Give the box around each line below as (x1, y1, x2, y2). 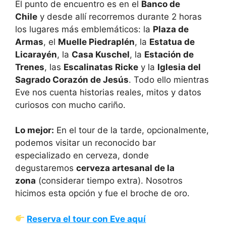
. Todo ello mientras (129, 74, 209, 85)
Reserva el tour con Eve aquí (27, 213, 146, 224)
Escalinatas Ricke (64, 62, 138, 72)
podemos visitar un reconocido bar (15, 138, 156, 148)
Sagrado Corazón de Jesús (15, 74, 129, 85)
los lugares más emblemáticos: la (15, 24, 153, 34)
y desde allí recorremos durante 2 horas (37, 11, 202, 22)
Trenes (15, 62, 44, 72)
